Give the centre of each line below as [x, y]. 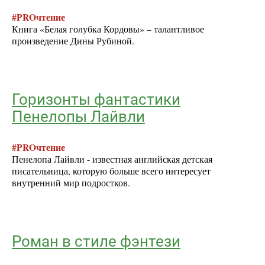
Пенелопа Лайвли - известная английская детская [112, 159]
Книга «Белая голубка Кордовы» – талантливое [108, 29]
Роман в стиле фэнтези [96, 242]
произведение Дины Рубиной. [73, 41]
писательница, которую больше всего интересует [111, 171]
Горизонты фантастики [96, 100]
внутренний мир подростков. [71, 182]
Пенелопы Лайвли [78, 117]
